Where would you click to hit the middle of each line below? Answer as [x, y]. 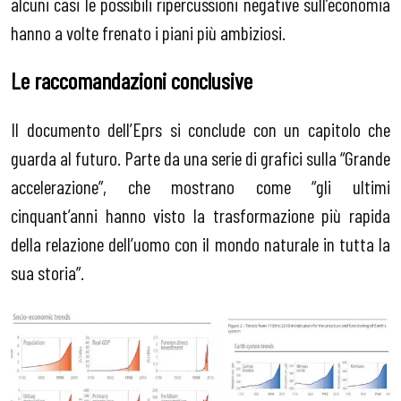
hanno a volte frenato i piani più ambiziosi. [148, 32]
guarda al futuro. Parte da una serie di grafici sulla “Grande [200, 157]
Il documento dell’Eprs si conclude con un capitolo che [200, 128]
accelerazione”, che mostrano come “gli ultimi [200, 186]
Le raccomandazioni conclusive [132, 81]
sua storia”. [47, 272]
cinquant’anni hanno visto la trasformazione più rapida [200, 214]
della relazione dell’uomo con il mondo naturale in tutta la [200, 243]
